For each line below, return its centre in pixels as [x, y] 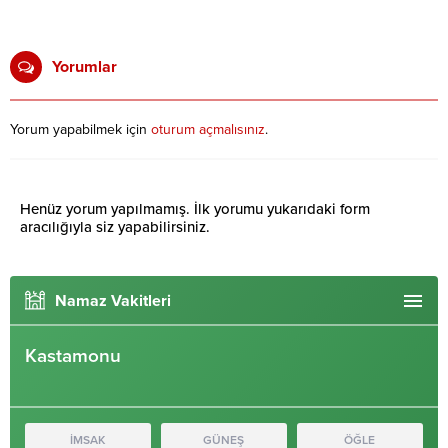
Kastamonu [73, 356]
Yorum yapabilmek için [80, 130]
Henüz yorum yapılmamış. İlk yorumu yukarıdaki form [195, 209]
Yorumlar [84, 67]
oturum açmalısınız [208, 130]
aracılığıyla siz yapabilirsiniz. [115, 227]
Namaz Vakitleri [113, 301]
